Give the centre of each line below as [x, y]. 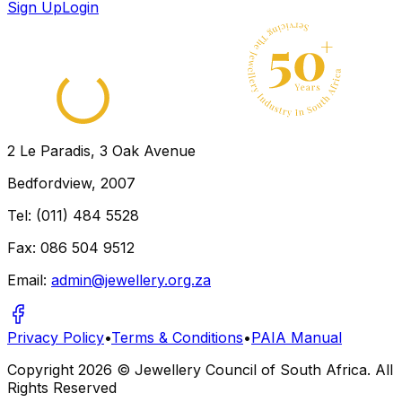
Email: [27, 280]
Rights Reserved [62, 387]
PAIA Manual [297, 337]
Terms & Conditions [177, 337]
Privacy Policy [56, 337]
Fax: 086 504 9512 [71, 247]
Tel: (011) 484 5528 [73, 215]
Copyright [43, 369]
